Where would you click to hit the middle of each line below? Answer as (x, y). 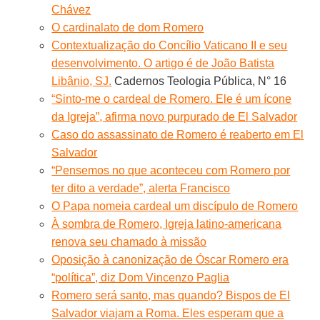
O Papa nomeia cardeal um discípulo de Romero (175, 206)
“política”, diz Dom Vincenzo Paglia (141, 277)
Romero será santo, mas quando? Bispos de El (171, 295)
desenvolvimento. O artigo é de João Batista (163, 63)
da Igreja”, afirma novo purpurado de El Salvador (175, 116)
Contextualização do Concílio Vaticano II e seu (170, 45)
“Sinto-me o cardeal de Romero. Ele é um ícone (172, 99)
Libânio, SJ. (82, 81)
